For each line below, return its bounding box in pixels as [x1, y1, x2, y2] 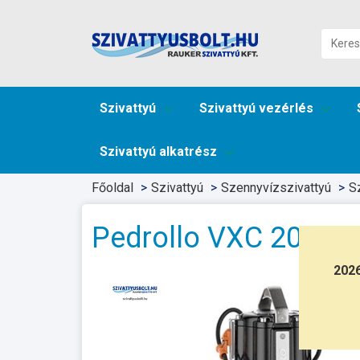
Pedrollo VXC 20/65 [92, 221, 346, 255]
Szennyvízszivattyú [221, 180, 331, 195]
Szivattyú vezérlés [199, 100, 314, 116]
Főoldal [92, 180, 133, 195]
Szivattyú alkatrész [100, 144, 217, 159]
